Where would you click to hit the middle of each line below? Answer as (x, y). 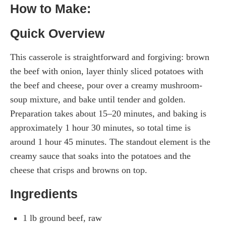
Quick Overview (57, 34)
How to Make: (50, 9)
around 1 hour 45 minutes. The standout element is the (110, 142)
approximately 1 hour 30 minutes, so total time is (100, 128)
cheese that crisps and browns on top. (79, 170)
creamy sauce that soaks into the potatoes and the (100, 156)
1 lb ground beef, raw (62, 218)
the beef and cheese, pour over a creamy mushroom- (106, 86)
